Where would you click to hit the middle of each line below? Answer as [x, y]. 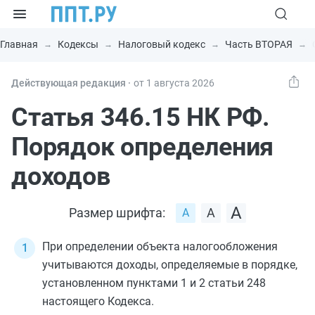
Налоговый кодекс [162, 44]
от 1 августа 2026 [174, 83]
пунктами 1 [157, 283]
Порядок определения [143, 147]
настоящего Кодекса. [98, 301]
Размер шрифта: [117, 213]
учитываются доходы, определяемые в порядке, [170, 265]
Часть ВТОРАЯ [259, 44]
